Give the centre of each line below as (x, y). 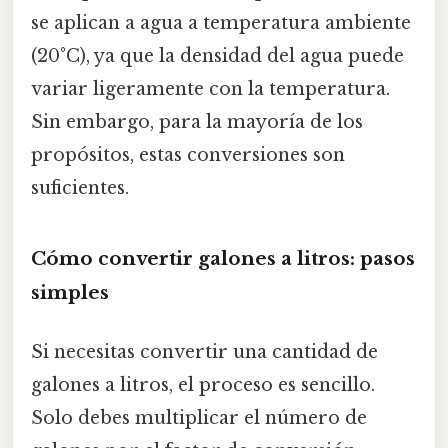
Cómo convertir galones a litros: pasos (223, 258)
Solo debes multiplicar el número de (199, 418)
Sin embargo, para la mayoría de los (197, 121)
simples (70, 292)
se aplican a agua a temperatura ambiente (221, 22)
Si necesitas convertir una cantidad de (204, 352)
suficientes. (80, 187)
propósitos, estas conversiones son (188, 154)
